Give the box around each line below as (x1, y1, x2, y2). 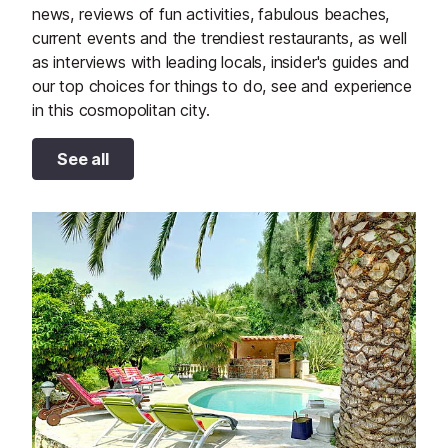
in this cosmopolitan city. (32, 100, 210, 121)
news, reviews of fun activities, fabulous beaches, (32, 4, 390, 25)
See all (57, 149, 109, 170)
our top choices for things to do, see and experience (32, 76, 412, 97)
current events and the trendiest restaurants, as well (32, 28, 407, 49)
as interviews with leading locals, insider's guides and (32, 52, 411, 73)
